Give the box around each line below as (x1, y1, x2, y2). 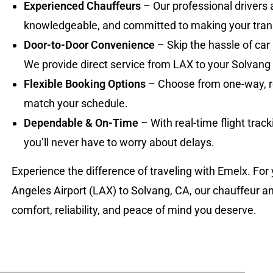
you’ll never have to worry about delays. (23, 136, 214, 149)
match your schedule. (23, 97, 128, 110)
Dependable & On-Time (23, 116, 138, 129)
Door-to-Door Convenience (23, 38, 155, 51)
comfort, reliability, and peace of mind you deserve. (11, 204, 257, 216)
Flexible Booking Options (23, 77, 146, 90)
